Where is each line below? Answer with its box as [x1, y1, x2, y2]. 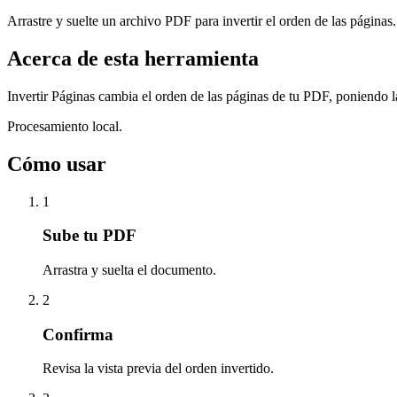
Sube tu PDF [43, 226, 136, 245]
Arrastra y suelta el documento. [43, 261, 216, 277]
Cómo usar [7, 152, 106, 175]
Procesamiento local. [7, 118, 122, 134]
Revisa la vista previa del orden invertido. [43, 361, 274, 377]
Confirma [43, 324, 113, 344]
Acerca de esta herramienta [7, 46, 259, 70]
